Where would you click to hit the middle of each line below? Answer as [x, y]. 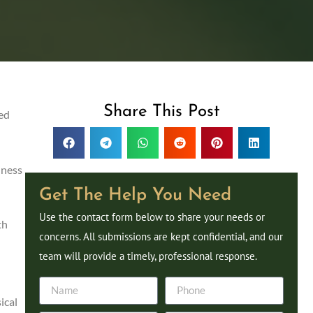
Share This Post [161, 112]
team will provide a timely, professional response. [149, 256]
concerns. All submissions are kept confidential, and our [161, 237]
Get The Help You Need [135, 196]
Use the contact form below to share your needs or [152, 217]
